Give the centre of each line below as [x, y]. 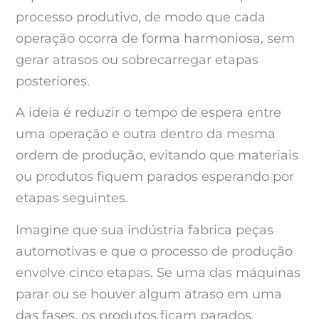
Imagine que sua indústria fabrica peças [145, 230]
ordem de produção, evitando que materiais [157, 156]
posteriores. [53, 82]
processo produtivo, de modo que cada [141, 17]
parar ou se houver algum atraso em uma [149, 294]
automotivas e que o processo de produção [154, 251]
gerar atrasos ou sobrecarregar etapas [137, 60]
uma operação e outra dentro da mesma [146, 134]
